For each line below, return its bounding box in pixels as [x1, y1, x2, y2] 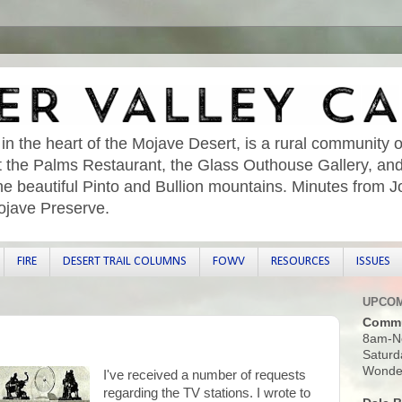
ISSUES [355, 254, 390, 268]
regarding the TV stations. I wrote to [102, 385, 310, 400]
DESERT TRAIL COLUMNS [62, 254, 187, 268]
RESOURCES [270, 254, 330, 268]
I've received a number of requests [102, 367, 306, 382]
